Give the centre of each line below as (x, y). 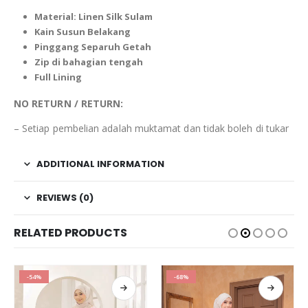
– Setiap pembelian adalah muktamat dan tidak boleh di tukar (152, 129)
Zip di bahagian (71, 62)
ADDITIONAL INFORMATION (100, 164)
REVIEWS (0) (65, 198)
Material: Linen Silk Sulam (93, 17)
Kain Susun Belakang (82, 32)
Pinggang (57, 47)
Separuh (101, 47)
